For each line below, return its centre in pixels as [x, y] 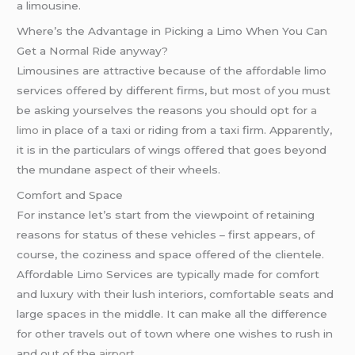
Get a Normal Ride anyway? [93, 50]
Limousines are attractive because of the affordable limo [172, 70]
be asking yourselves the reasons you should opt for [164, 110]
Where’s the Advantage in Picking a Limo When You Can [172, 31]
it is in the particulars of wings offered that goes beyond [172, 149]
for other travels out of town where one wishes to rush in [175, 333]
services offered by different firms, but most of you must [174, 90]
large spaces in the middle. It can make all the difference [172, 313]
